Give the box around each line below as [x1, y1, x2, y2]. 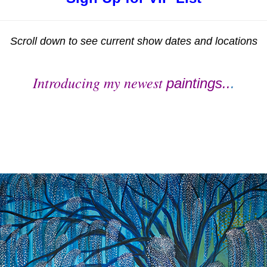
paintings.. [166, 75, 231, 92]
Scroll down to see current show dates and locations [10, 35, 257, 48]
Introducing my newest [32, 73, 166, 92]
